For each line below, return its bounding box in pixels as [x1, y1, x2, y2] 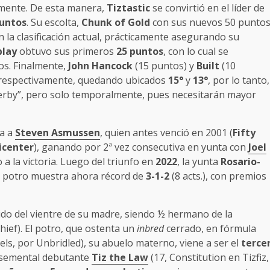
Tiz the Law [92, 251, 148, 265]
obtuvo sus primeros [17, 45, 116, 58]
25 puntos [116, 45, 163, 58]
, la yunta [177, 155, 221, 169]
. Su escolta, [27, 16, 81, 30]
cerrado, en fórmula [164, 222, 256, 236]
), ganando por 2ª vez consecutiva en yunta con [34, 140, 248, 154]
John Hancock [68, 59, 133, 73]
